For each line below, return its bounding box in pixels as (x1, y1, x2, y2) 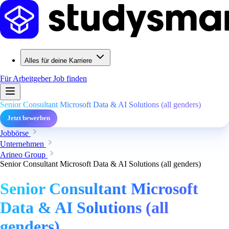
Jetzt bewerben (7, 114, 50, 122)
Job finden (53, 74, 87, 83)
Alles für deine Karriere (25, 57, 92, 64)
